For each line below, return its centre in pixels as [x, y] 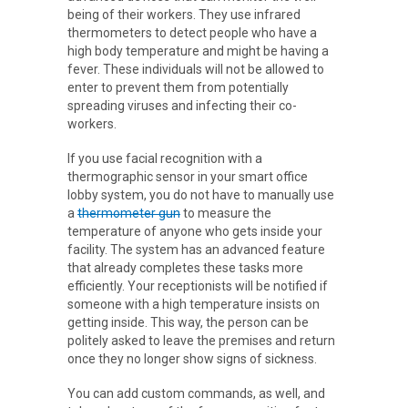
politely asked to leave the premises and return [201, 341]
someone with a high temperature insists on [194, 305]
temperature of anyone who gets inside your [195, 232]
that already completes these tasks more [185, 268]
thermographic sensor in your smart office [188, 177]
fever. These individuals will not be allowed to [196, 70]
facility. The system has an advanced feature [196, 250]
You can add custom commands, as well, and [196, 394]
